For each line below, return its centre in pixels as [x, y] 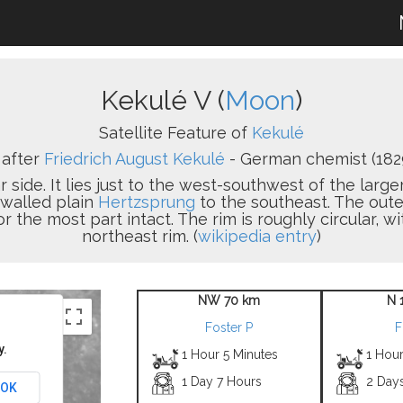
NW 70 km [229, 300]
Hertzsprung [146, 202]
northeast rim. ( [140, 236]
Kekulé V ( [163, 100]
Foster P [229, 327]
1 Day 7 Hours [222, 381]
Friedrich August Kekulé [134, 159]
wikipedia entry [257, 236]
